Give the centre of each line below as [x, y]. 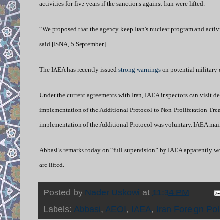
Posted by [64, 192]
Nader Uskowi [112, 192]
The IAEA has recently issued [79, 69]
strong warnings [139, 69]
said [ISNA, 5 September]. [73, 44]
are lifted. [52, 165]
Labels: [58, 209]
